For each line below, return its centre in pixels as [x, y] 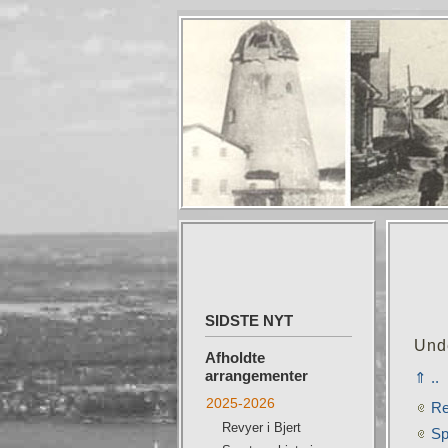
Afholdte [235, 357]
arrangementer [256, 375]
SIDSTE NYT [249, 320]
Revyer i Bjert [261, 427]
